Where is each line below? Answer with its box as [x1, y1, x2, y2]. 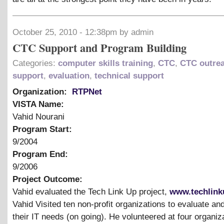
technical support [94, 70, 164, 80]
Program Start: [12, 124, 74, 134]
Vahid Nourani [12, 111, 64, 121]
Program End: [12, 149, 70, 159]
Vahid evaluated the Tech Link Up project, [12, 186, 169, 196]
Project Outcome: [12, 174, 85, 184]
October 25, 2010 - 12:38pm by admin [12, 27, 153, 37]
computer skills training [58, 58, 153, 68]
